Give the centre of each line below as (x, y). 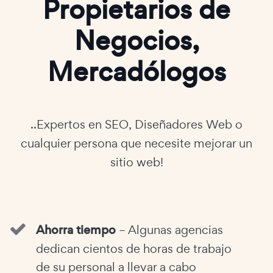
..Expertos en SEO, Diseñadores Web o (136, 125)
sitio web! (136, 162)
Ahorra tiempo (76, 230)
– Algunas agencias (169, 230)
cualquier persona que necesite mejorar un (136, 144)
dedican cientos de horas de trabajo (134, 249)
